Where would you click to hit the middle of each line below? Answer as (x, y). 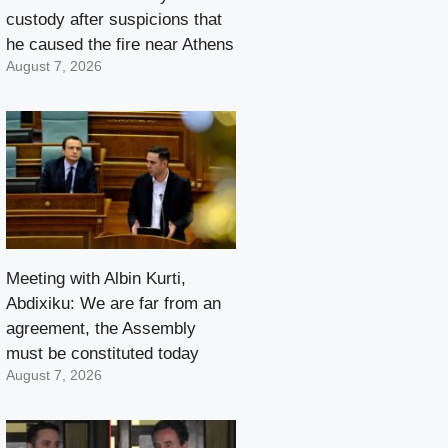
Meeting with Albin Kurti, (96, 278)
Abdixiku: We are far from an (113, 303)
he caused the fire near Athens (120, 44)
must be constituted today (102, 353)
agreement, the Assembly (101, 328)
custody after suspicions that (114, 19)
